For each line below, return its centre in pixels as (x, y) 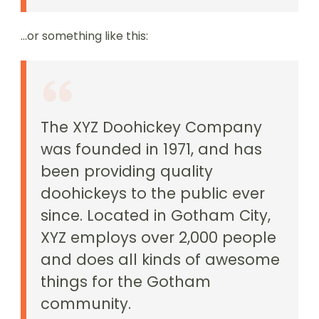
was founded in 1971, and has (151, 149)
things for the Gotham (126, 282)
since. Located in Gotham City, (156, 215)
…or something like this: (84, 36)
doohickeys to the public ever (153, 193)
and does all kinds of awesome (160, 260)
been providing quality (127, 171)
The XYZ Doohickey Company (151, 127)
